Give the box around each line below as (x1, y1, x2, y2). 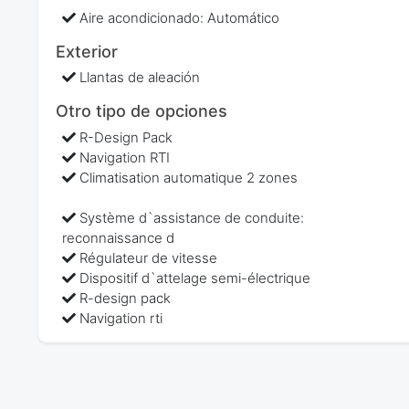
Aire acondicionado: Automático (79, 8, 280, 26)
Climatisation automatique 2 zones (79, 168, 299, 186)
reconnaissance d (62, 228, 175, 246)
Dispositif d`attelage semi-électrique (79, 268, 311, 287)
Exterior (55, 41, 118, 61)
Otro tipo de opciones (55, 101, 227, 121)
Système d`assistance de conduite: (79, 208, 305, 226)
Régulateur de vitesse (79, 248, 218, 267)
